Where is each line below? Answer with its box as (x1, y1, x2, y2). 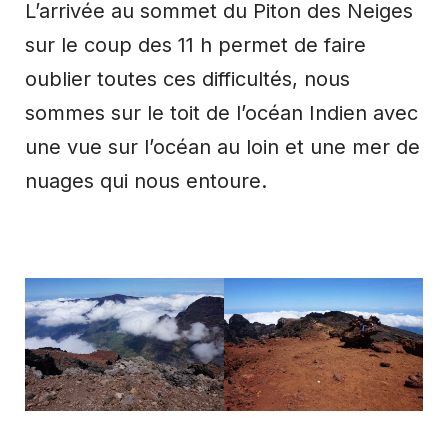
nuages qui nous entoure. (25, 169, 267, 194)
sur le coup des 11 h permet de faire (25, 33, 366, 58)
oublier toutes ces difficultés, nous (25, 67, 350, 92)
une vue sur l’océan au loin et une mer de (25, 135, 420, 160)
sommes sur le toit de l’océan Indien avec (25, 101, 418, 126)
